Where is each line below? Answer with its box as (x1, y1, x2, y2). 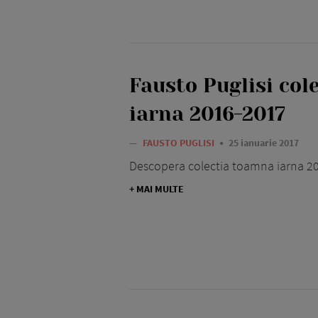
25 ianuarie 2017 (229, 136, 299, 150)
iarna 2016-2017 (129, 102, 285, 126)
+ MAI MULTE (129, 182, 184, 196)
